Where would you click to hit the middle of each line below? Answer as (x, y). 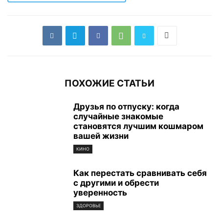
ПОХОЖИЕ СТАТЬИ (109, 83)
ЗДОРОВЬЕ (88, 206)
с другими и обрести (116, 183)
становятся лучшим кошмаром (138, 126)
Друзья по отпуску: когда (126, 106)
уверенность (100, 192)
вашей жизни (101, 136)
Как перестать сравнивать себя (140, 173)
